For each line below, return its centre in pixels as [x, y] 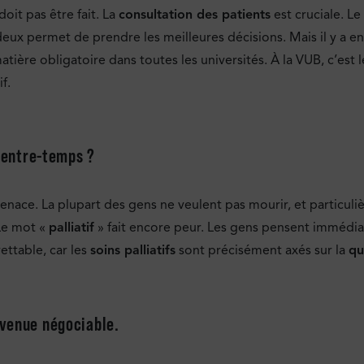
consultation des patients [195, 14]
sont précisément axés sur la [262, 251]
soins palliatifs [133, 251]
